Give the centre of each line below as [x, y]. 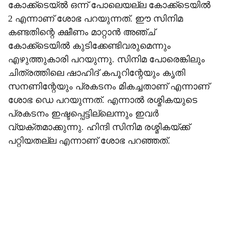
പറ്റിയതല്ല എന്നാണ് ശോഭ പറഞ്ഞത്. [89, 141]
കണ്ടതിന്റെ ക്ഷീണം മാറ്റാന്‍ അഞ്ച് [82, 32]
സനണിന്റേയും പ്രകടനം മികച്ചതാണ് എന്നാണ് [109, 86]
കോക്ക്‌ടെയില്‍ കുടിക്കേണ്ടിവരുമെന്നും [89, 46]
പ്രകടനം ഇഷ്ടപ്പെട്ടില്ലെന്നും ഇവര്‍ [83, 114]
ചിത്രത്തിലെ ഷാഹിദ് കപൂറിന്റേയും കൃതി [97, 73]
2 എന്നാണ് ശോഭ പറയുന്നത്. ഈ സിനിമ [95, 19]
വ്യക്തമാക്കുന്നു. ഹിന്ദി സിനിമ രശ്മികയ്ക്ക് [99, 127]
